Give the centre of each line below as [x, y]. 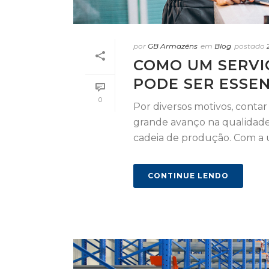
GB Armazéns [173, 46]
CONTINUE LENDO [188, 176]
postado [249, 46]
